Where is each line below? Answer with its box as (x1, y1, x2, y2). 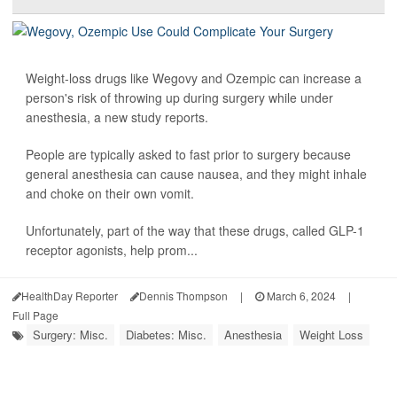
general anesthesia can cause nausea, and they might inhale (26, 165, 367, 183)
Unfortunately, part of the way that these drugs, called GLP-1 (26, 222, 364, 240)
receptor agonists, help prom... (26, 241, 198, 260)
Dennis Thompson (139, 288, 228, 304)
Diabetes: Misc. (126, 326, 206, 344)
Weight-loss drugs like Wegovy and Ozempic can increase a (26, 69, 362, 88)
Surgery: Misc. (33, 326, 108, 344)
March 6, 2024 (264, 288, 336, 304)
